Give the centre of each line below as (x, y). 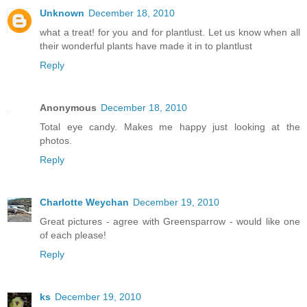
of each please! (73, 235)
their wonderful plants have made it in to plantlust (146, 46)
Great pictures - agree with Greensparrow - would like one (170, 221)
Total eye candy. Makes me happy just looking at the (170, 126)
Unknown (62, 13)
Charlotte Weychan (84, 202)
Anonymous (68, 107)
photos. (56, 140)
